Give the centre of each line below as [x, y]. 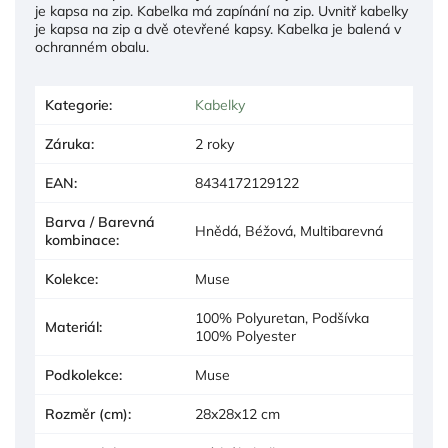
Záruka [68, 144]
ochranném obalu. [92, 47]
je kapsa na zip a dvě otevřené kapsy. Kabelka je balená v [218, 29]
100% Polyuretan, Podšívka [282, 318]
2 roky [214, 144]
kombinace [80, 240]
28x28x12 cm [237, 414]
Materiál [72, 327]
